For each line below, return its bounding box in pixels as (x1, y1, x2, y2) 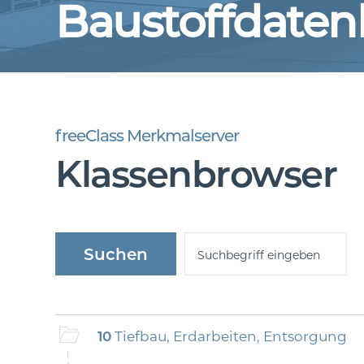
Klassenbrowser (55, 151, 336, 196)
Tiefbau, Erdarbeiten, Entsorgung (111, 328, 347, 344)
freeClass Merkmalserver (55, 126, 239, 145)
